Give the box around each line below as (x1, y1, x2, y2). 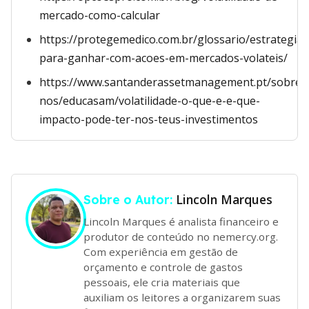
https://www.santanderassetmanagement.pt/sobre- (39, 74, 306, 90)
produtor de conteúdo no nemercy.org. (83, 229, 278, 243)
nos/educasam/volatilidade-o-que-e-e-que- (39, 93, 260, 108)
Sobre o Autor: (83, 192, 176, 207)
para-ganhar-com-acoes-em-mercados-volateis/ (39, 50, 288, 66)
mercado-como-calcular (39, 8, 160, 23)
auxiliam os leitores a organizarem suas (83, 290, 281, 304)
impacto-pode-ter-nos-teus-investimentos (39, 112, 258, 127)
